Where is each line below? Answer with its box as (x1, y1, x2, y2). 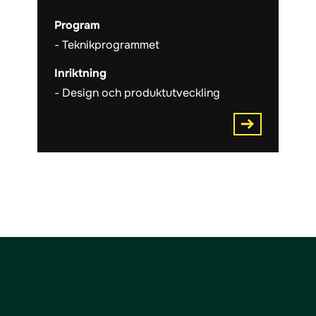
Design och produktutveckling (62, 85, 221, 100)
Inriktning (54, 65, 107, 80)
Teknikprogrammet (62, 37, 160, 52)
